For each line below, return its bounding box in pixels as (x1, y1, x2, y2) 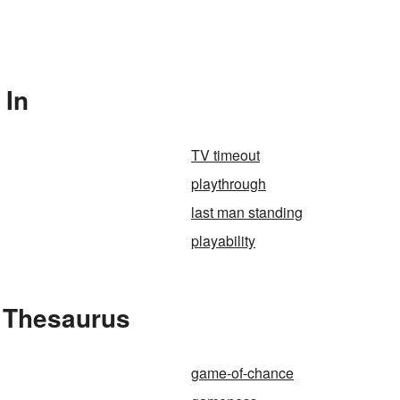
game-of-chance (191, 362, 294, 383)
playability (191, 230, 255, 251)
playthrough (191, 173, 266, 194)
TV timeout (191, 145, 260, 165)
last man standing (191, 202, 303, 222)
